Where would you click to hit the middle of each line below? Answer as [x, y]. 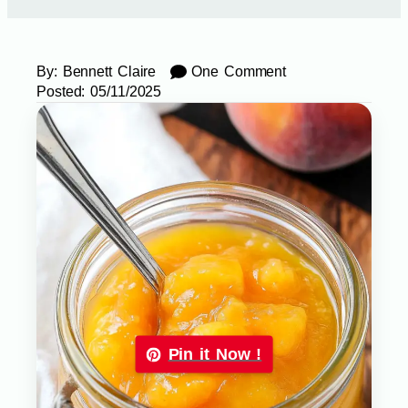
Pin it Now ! [215, 354]
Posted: [61, 92]
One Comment [239, 72]
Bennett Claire [107, 72]
